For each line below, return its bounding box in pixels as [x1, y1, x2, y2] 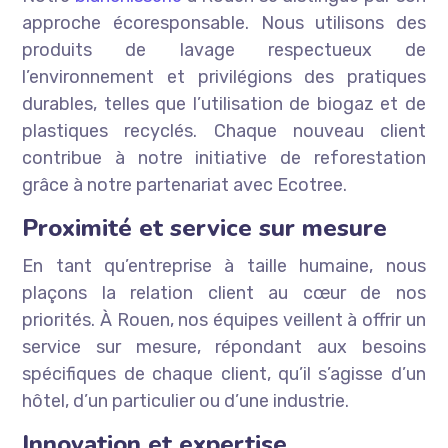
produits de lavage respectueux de [22, 39, 426, 62]
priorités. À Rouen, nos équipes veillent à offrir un [22, 309, 426, 332]
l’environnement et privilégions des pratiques [22, 66, 426, 89]
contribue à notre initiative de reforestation [22, 147, 426, 170]
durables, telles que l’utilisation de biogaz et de [22, 93, 426, 116]
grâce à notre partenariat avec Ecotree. [22, 174, 348, 197]
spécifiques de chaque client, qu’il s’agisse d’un [22, 363, 426, 386]
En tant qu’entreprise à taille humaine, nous [22, 255, 426, 278]
